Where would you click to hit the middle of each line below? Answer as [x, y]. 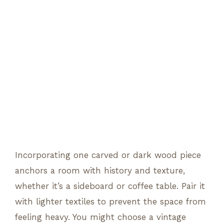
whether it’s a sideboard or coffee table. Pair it [110, 186]
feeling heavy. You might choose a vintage [100, 217]
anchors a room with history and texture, [100, 170]
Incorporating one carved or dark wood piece [108, 155]
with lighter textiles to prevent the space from [110, 201]
